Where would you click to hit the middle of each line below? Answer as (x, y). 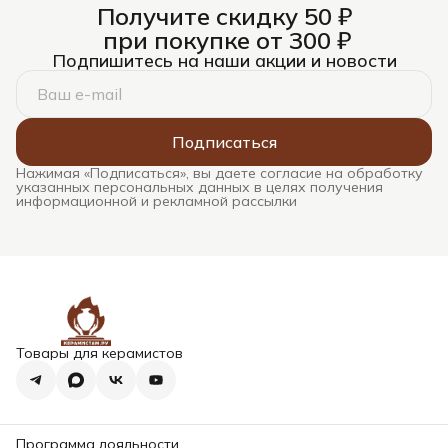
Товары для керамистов (99, 353)
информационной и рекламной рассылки (156, 200)
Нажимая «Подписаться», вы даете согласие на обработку (219, 172)
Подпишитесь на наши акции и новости (224, 60)
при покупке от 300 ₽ (224, 39)
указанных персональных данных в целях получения (199, 186)
